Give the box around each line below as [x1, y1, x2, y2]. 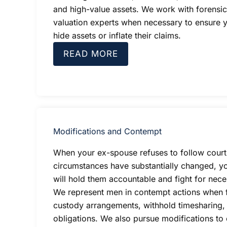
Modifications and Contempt [53, 126, 162, 136]
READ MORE [63, 48, 118, 59]
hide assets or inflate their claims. [53, 30, 181, 41]
